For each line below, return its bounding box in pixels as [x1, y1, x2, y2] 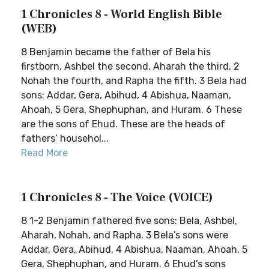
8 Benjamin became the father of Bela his [21, 46, 211, 58]
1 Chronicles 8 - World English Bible [21, 7, 222, 22]
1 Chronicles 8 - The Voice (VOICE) [21, 190, 213, 205]
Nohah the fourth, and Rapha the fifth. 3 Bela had [21, 75, 247, 86]
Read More [21, 147, 68, 159]
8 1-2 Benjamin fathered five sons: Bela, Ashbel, [21, 215, 237, 226]
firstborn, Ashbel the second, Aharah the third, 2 [21, 61, 240, 72]
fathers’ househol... [21, 133, 109, 144]
